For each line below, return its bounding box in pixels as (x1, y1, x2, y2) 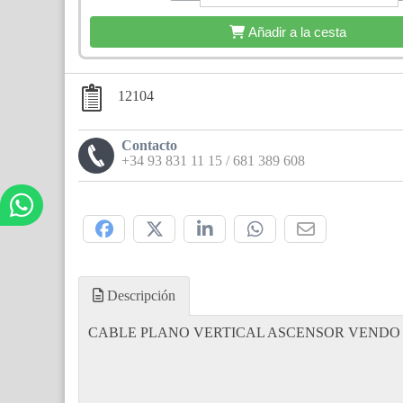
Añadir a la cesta (247, 24, 346, 40)
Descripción (103, 287, 175, 303)
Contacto (121, 138, 177, 154)
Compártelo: (85, 198, 144, 211)
